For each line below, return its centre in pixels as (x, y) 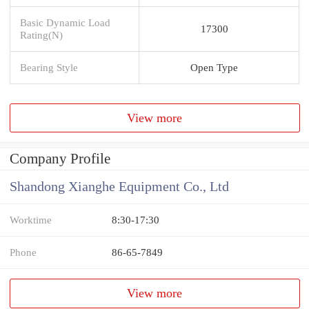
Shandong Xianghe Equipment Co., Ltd (119, 187)
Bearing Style (49, 67)
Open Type (214, 67)
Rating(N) (41, 34)
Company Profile (60, 159)
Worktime (31, 220)
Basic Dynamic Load (65, 22)
